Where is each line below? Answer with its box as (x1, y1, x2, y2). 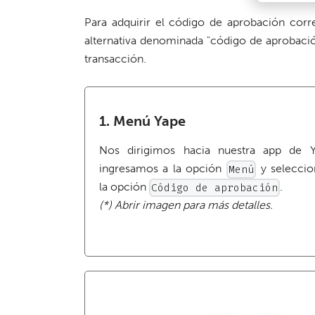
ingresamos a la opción (99, 161, 226, 175)
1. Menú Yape (99, 112, 186, 129)
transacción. (84, 51, 146, 65)
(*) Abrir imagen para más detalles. (99, 198, 273, 212)
